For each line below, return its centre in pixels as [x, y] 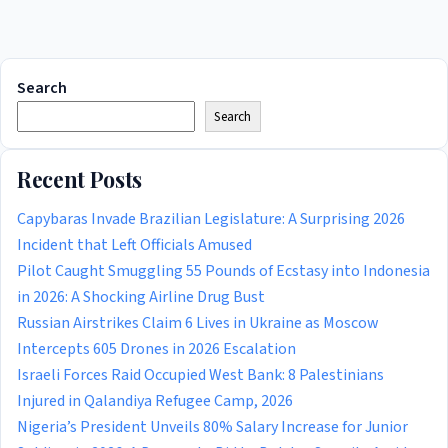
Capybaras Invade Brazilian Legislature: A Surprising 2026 [211, 218]
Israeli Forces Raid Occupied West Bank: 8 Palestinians [200, 374]
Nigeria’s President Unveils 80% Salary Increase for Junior [212, 426]
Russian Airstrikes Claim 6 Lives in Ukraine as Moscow [198, 322]
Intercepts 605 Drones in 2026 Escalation [156, 348]
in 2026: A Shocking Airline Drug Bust [141, 296]
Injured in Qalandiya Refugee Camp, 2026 [155, 400]
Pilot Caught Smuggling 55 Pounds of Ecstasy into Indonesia [223, 270]
